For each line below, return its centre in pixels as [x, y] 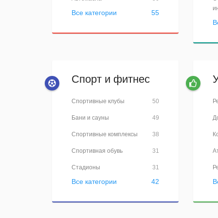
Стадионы [86, 167]
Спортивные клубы [98, 101]
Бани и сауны [90, 118]
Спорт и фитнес [111, 79]
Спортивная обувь [97, 151]
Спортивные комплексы [105, 134]
